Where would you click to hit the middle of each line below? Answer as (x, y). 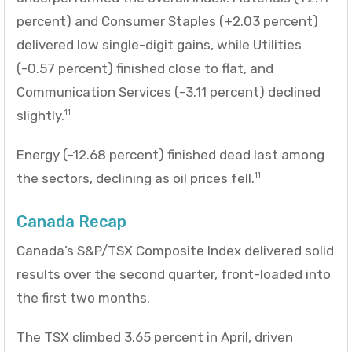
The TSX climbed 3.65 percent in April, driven (155, 337)
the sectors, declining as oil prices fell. (136, 178)
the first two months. (83, 297)
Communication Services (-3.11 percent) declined (169, 92)
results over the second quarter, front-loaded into (174, 274)
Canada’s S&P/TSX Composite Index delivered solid (175, 250)
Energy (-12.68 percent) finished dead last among (170, 154)
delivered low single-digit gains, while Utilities (159, 44)
